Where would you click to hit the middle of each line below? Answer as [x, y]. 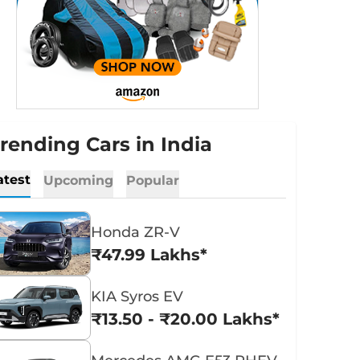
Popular [153, 180]
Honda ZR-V [136, 232]
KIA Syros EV [137, 297]
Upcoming [79, 180]
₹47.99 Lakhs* [149, 255]
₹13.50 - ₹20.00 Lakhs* [186, 319]
